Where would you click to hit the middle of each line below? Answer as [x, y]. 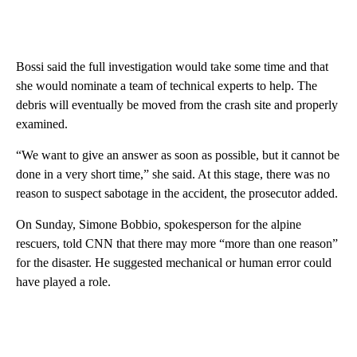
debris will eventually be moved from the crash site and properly [177, 104]
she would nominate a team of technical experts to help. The [167, 85]
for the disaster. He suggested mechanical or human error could [174, 262]
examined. [42, 124]
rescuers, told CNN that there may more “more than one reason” [177, 243]
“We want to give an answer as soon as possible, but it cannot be [178, 155]
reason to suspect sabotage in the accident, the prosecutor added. [177, 193]
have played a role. [63, 281]
